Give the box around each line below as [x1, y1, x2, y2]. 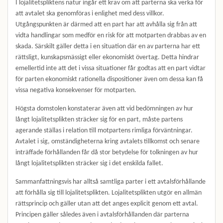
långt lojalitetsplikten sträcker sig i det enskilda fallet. [15, 160, 163, 167]
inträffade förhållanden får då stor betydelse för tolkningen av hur [15, 149, 198, 156]
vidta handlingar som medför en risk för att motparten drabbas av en [15, 32, 206, 39]
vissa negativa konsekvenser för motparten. [15, 87, 136, 94]
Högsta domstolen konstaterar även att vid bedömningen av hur [15, 105, 193, 112]
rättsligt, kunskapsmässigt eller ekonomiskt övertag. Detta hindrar [15, 54, 199, 61]
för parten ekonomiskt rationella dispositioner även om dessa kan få [15, 76, 203, 83]
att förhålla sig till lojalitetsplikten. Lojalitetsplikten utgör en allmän [15, 189, 202, 197]
